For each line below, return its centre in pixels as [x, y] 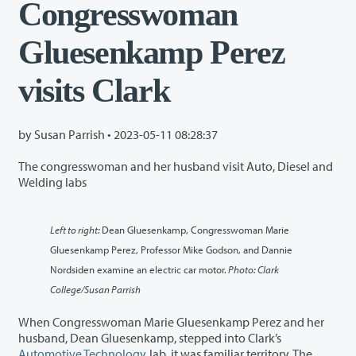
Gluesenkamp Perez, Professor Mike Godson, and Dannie [156, 249]
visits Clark [94, 90]
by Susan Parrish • [66, 134]
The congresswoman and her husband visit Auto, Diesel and [176, 166]
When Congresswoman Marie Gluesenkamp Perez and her [171, 321]
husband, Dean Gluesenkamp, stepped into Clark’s [253, 337]
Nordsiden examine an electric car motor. [138, 269]
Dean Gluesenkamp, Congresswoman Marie [195, 229]
